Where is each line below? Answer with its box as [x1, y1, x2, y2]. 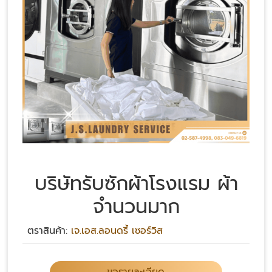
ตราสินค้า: [27, 223, 71, 238]
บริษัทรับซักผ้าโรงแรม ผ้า [34, 169, 238, 199]
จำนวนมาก [92, 192, 180, 222]
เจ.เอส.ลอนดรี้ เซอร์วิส [71, 223, 163, 238]
